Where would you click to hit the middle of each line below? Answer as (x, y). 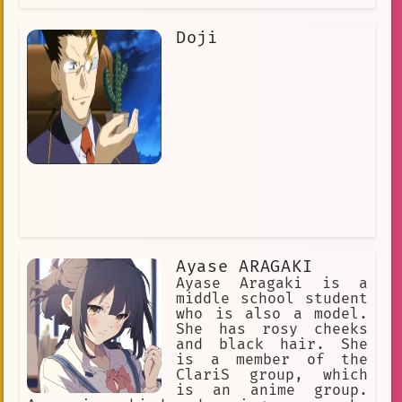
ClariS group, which (272, 376)
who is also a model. (272, 315)
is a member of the (272, 360)
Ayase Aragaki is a (272, 284)
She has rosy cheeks (272, 330)
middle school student (272, 299)
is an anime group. (272, 391)
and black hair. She (272, 345)
